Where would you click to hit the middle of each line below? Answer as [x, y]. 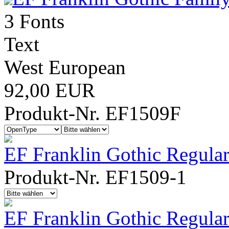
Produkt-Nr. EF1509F [93, 113]
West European [65, 67]
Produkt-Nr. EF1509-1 [95, 177]
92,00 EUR [50, 90]
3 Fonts [34, 21]
